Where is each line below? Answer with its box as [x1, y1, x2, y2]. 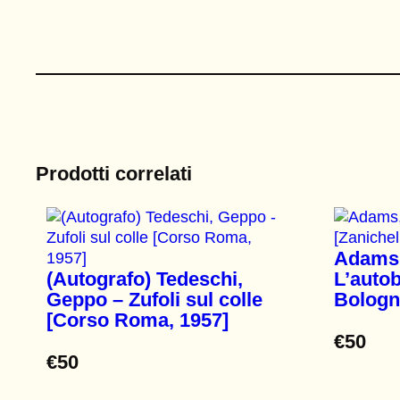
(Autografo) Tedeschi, [46, 268, 243, 291]
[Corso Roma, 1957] [46, 309, 229, 332]
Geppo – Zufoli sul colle [46, 288, 262, 312]
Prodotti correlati [36, 162, 192, 185]
